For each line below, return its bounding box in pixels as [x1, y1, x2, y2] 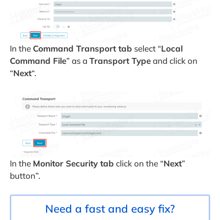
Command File [10, 55, 66, 66]
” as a [66, 55, 89, 66]
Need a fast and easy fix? [45, 201, 175, 216]
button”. [10, 170, 40, 181]
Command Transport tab [33, 43, 132, 54]
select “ [132, 43, 161, 54]
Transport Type [89, 55, 151, 66]
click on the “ [114, 158, 164, 169]
